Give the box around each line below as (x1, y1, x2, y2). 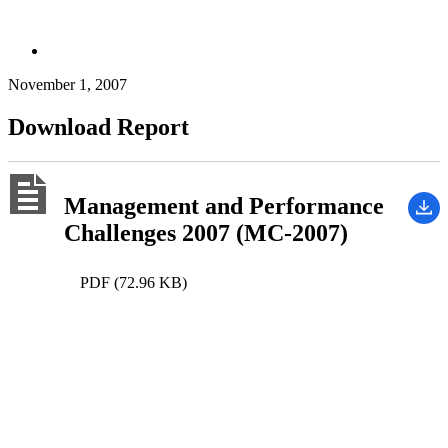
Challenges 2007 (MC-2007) (64, 220, 348, 247)
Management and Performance (64, 193, 384, 220)
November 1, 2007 (8, 75, 127, 93)
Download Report (8, 113, 189, 140)
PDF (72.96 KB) (80, 274, 187, 292)
